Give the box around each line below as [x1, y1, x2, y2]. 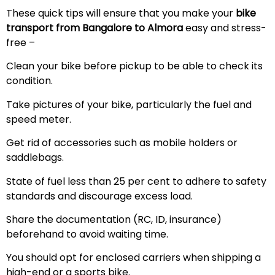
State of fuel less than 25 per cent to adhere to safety [6, 174, 266, 188]
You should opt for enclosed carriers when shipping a [6, 250, 261, 265]
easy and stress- [185, 21, 266, 36]
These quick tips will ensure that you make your [6, 6, 236, 21]
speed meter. [6, 112, 71, 126]
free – [6, 36, 35, 50]
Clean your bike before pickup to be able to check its [6, 59, 263, 74]
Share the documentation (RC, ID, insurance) [6, 212, 222, 227]
